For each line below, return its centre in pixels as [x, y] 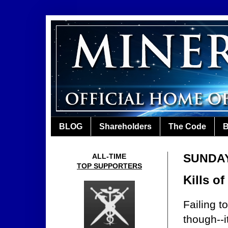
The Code [187, 126]
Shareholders [125, 126]
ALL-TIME [109, 156]
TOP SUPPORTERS [109, 166]
